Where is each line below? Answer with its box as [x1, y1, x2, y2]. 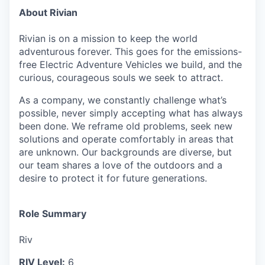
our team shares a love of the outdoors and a [19, 159, 222, 171]
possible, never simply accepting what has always [19, 106, 243, 119]
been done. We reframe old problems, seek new [19, 119, 232, 132]
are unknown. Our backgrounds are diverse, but [19, 146, 232, 158]
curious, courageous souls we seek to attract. [19, 71, 223, 83]
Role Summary [19, 207, 86, 219]
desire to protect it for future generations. [19, 172, 207, 184]
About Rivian [19, 6, 77, 18]
